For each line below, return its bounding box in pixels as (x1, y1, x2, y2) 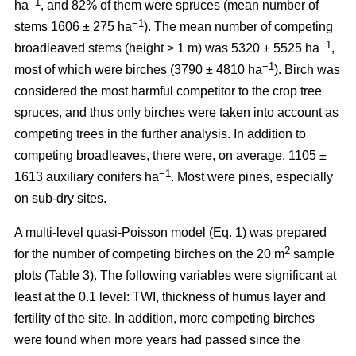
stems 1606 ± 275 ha (14, 19, 132, 33)
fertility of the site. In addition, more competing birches (14, 311, 315, 325)
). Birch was (274, 62, 340, 76)
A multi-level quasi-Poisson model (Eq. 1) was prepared (14, 225, 327, 239)
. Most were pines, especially (171, 169, 333, 184)
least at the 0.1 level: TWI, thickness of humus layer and (14, 289, 326, 304)
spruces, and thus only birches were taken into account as (14, 105, 339, 119)
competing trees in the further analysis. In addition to (14, 126, 306, 141)
